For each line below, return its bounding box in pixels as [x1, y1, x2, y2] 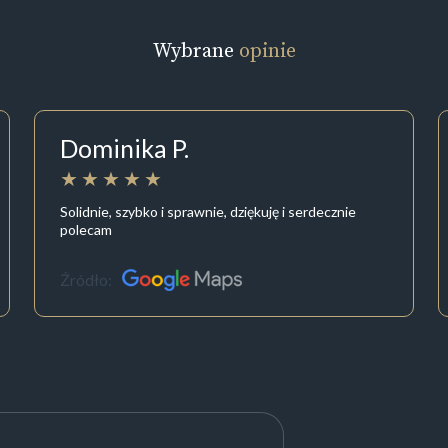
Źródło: [59, 270, 112, 290]
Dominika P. [59, 133, 189, 164]
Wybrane [152, 36, 239, 65]
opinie [238, 36, 296, 65]
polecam [59, 220, 112, 238]
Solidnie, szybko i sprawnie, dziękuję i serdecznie [59, 202, 356, 220]
